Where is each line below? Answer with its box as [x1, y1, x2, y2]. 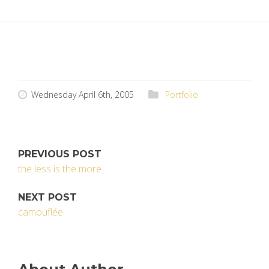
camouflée [18, 205, 63, 219]
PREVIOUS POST [18, 148, 101, 160]
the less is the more [18, 162, 101, 175]
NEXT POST [18, 192, 77, 203]
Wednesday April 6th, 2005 [31, 89, 134, 100]
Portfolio [165, 89, 198, 100]
